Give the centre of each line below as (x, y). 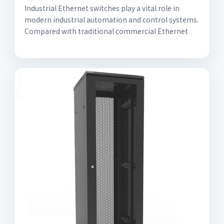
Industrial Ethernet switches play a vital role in (102, 8)
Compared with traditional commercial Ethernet (106, 31)
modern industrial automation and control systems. (111, 19)
